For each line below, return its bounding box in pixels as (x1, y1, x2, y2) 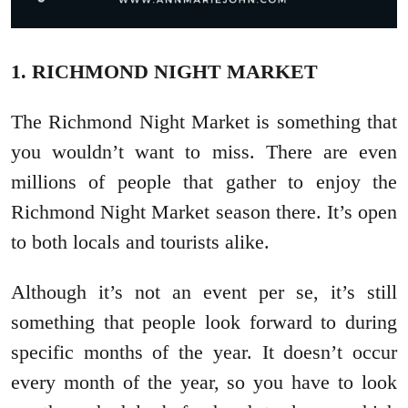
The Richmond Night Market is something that (11, 110, 397, 134)
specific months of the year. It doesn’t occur (11, 341, 397, 364)
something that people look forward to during (11, 311, 397, 334)
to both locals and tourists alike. (11, 230, 270, 254)
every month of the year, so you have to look (11, 371, 397, 394)
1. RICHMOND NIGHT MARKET (11, 60, 318, 84)
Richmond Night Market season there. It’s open (11, 200, 397, 224)
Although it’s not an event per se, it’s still (11, 280, 397, 304)
